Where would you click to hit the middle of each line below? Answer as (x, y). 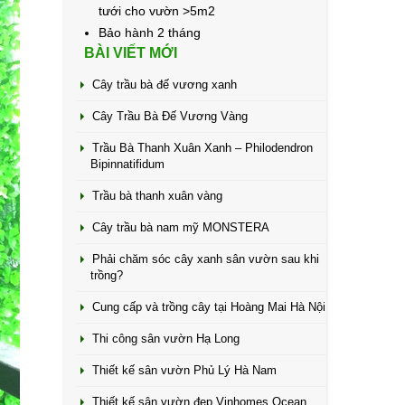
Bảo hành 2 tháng (149, 33)
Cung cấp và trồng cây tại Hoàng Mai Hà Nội (208, 307)
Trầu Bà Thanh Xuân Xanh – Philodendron (202, 148)
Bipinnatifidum (127, 164)
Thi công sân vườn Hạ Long (165, 339)
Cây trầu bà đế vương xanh (164, 85)
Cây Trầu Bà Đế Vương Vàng (170, 116)
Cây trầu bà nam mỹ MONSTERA (180, 227)
